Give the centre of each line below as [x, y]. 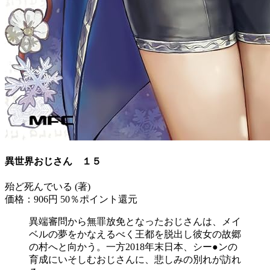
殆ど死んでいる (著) [48, 187]
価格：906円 [33, 199]
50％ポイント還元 [99, 199]
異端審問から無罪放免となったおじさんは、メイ [135, 222]
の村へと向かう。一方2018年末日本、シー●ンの [133, 247]
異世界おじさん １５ [53, 161]
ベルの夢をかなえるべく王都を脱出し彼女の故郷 [135, 234]
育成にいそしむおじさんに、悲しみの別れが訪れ [135, 260]
